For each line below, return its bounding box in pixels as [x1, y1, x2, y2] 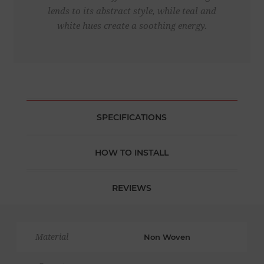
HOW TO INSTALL [95, 147, 169, 159]
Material [35, 232, 68, 242]
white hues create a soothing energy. [57, 21, 207, 32]
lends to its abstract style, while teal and [47, 6, 216, 17]
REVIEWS [112, 183, 152, 194]
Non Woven [143, 232, 190, 242]
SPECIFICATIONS [97, 112, 167, 123]
